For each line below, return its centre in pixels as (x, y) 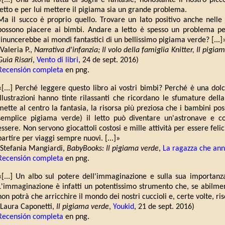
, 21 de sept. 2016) (164, 207)
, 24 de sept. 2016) (108, 61)
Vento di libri (58, 61)
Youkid (124, 207)
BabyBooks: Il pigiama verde (113, 149)
